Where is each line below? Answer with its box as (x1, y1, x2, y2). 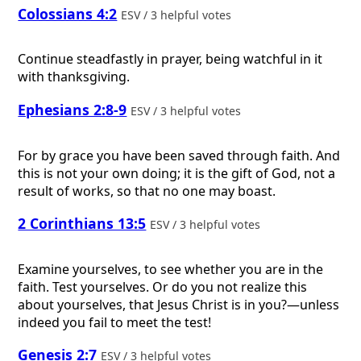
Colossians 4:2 (18, 3, 118, 23)
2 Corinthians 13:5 (18, 214, 147, 234)
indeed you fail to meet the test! (18, 313, 212, 331)
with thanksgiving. (18, 68, 131, 86)
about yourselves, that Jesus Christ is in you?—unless (18, 295, 340, 313)
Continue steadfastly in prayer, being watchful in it (18, 50, 323, 68)
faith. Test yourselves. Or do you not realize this (18, 277, 308, 296)
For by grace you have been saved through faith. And (18, 146, 341, 164)
